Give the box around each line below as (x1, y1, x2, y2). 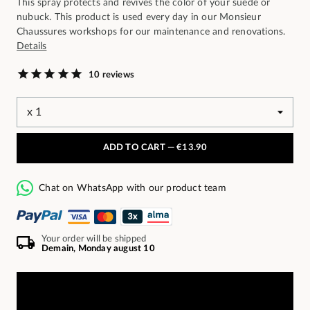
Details (17, 41, 47, 52)
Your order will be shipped (42, 235, 147, 244)
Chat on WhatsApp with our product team (39, 183, 226, 194)
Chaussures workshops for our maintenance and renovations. (17, 26, 286, 37)
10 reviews (89, 70, 135, 80)
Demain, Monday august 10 (42, 244, 155, 254)
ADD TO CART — (102, 143, 177, 153)
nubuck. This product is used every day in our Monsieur (17, 12, 261, 23)
